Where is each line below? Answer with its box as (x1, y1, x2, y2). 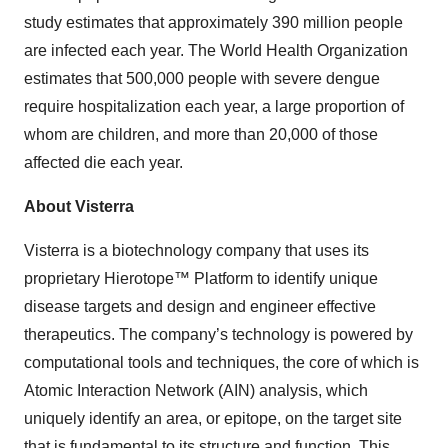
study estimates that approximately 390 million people (24, 14, 403, 32)
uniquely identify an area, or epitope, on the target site (24, 410, 402, 428)
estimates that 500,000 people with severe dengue (24, 70, 380, 88)
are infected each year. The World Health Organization (24, 42, 408, 60)
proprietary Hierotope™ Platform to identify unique (24, 270, 378, 288)
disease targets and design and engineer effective (24, 298, 376, 316)
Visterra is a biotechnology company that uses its (24, 242, 369, 260)
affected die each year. (24, 154, 183, 172)
